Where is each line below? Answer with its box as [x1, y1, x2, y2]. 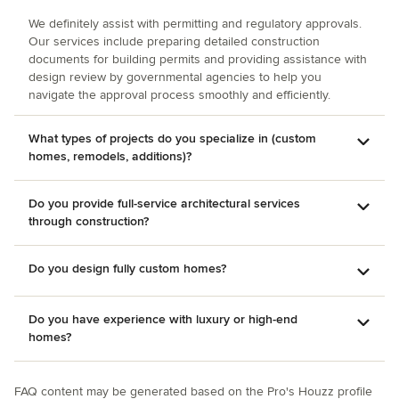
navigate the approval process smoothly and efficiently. [28, 87, 330, 102]
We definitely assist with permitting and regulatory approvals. [28, 16, 362, 31]
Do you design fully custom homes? [28, 261, 226, 276]
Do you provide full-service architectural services [28, 196, 300, 211]
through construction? [28, 214, 149, 229]
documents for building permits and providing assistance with [28, 52, 367, 67]
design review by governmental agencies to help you [28, 69, 322, 85]
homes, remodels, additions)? [28, 149, 191, 164]
